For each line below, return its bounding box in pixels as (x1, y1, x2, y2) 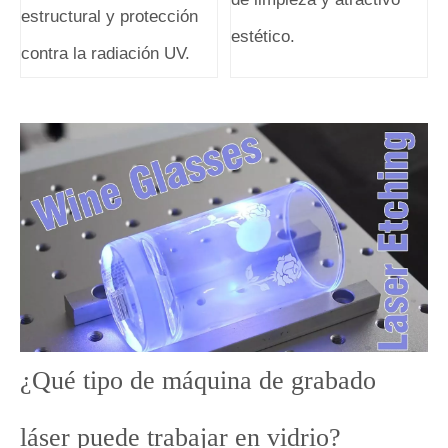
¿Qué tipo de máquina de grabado (20, 366, 376, 396)
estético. (231, 26, 296, 46)
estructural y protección (21, 6, 198, 26)
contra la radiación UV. (21, 43, 190, 63)
